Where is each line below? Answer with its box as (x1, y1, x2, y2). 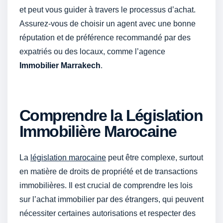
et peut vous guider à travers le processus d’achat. (19, 5, 196, 14)
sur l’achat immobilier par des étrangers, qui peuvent (19, 195, 204, 204)
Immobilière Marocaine (19, 122, 177, 141)
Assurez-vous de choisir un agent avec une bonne (19, 19, 196, 28)
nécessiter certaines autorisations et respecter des (19, 209, 196, 218)
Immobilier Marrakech (19, 61, 101, 70)
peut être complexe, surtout (106, 153, 203, 162)
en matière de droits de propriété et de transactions (19, 167, 198, 176)
